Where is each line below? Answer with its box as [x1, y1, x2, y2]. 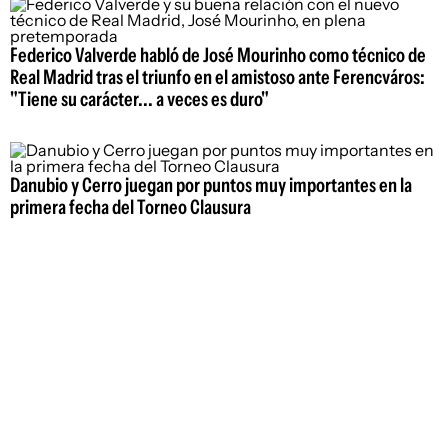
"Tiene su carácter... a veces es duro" [10, 87, 269, 112]
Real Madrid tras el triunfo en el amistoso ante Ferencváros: [10, 65, 425, 90]
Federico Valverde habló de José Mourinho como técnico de [10, 43, 426, 68]
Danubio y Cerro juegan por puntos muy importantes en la [10, 173, 412, 198]
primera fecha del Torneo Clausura [10, 195, 251, 220]
